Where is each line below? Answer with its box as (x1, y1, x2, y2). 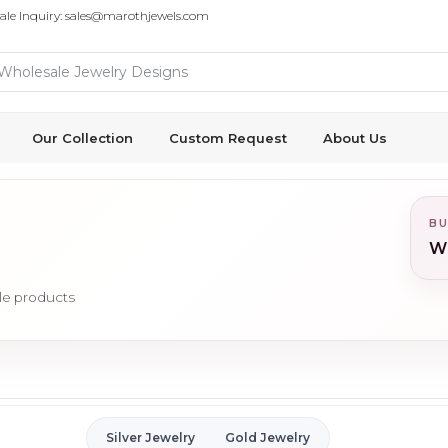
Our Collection (32, 130, 133, 146)
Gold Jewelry (225, 430, 310, 445)
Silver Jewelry (106, 430, 195, 445)
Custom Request (169, 130, 287, 146)
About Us (323, 130, 387, 146)
